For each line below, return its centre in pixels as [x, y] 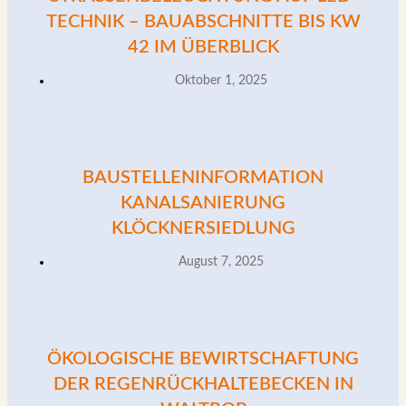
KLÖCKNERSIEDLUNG [203, 228]
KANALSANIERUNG [203, 203]
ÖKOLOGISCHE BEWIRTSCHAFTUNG [203, 358]
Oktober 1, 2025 [221, 80]
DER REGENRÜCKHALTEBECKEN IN [203, 384]
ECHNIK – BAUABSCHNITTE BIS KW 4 [203, 21]
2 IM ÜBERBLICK [197, 47]
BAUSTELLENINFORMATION [203, 177]
